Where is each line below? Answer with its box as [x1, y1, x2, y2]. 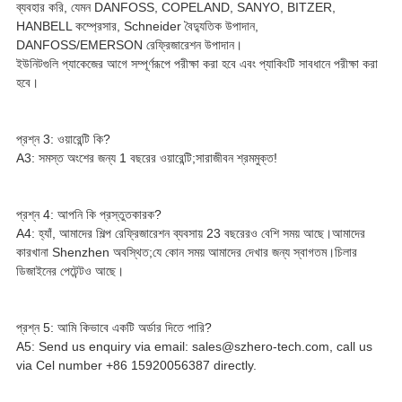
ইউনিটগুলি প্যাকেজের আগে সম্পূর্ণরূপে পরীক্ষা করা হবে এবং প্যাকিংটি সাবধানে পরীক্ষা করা [15, 56, 378, 71]
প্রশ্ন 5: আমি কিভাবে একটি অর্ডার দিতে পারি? [15, 319, 212, 335]
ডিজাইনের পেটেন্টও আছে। [15, 263, 124, 278]
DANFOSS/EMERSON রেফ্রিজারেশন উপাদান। [15, 37, 242, 52]
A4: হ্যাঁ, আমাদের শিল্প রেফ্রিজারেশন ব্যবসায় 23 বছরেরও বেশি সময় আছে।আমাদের [15, 225, 365, 240]
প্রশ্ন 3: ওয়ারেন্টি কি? [15, 131, 110, 146]
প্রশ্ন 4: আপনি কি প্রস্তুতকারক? [15, 206, 162, 222]
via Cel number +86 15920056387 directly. [15, 357, 257, 372]
